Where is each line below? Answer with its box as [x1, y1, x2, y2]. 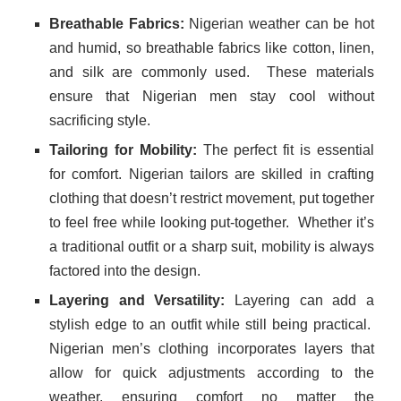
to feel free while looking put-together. [49, 215, 299, 231]
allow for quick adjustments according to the [49, 365, 374, 381]
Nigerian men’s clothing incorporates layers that [49, 341, 374, 357]
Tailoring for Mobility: [49, 142, 197, 158]
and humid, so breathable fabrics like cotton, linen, [49, 40, 374, 56]
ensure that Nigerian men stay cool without [49, 89, 374, 105]
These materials [267, 64, 375, 81]
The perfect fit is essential [196, 142, 375, 158]
